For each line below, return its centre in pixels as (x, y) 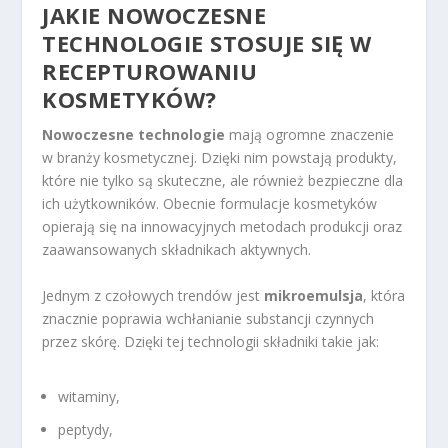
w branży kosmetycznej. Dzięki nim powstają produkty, (220, 158)
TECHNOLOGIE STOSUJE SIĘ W (207, 43)
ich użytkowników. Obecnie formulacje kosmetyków (210, 204)
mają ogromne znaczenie (310, 135)
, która (384, 295)
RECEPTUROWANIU (150, 71)
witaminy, (89, 397)
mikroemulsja (314, 295)
